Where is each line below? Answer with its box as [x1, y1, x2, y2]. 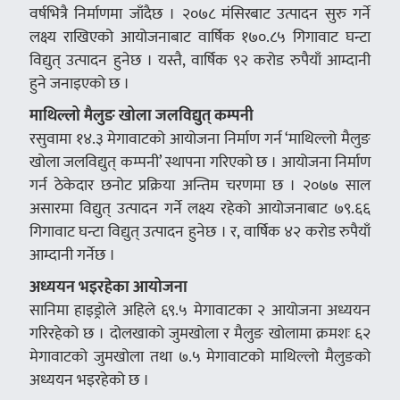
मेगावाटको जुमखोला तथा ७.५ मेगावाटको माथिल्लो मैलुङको [29, 343, 371, 370]
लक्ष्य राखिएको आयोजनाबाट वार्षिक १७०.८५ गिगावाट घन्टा [29, 23, 371, 50]
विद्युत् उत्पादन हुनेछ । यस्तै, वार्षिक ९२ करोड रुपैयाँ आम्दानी [29, 46, 371, 73]
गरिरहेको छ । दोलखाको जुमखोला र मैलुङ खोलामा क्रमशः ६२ [29, 320, 371, 346]
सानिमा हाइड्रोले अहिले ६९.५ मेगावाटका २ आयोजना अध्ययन [29, 296, 371, 323]
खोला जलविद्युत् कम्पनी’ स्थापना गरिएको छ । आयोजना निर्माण [29, 148, 371, 175]
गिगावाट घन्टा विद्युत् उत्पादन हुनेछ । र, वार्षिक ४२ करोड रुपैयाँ [29, 218, 371, 245]
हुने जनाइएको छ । [29, 70, 129, 96]
